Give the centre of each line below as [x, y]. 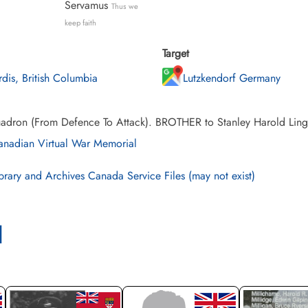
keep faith [80, 23]
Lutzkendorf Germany [232, 78]
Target [176, 53]
